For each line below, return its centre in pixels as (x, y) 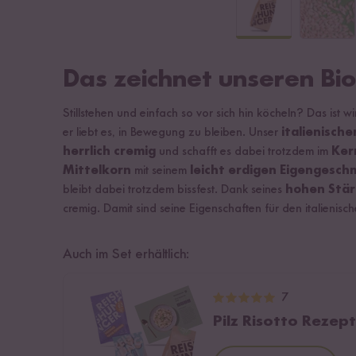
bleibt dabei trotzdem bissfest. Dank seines (174, 190)
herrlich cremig (109, 152)
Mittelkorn (97, 171)
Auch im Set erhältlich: (126, 254)
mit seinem (161, 171)
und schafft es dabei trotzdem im (244, 152)
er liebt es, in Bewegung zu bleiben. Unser (172, 133)
